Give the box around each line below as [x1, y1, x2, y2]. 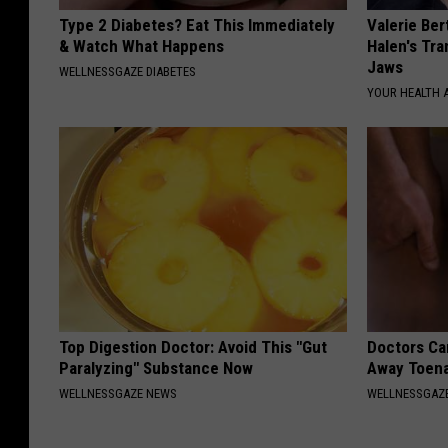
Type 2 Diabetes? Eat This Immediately [59, 15, 335, 36]
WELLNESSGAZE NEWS [59, 386, 177, 402]
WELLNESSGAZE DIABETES [59, 64, 196, 80]
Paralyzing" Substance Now [59, 358, 253, 379]
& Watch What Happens [59, 36, 224, 57]
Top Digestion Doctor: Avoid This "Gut [59, 337, 327, 358]
